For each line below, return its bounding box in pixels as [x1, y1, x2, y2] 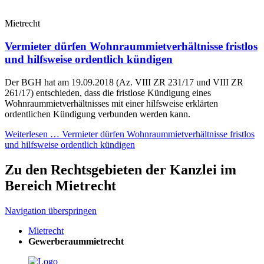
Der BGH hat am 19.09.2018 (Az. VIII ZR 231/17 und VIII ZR [5, 77, 243, 87]
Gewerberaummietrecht [28, 236, 124, 246]
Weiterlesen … [5, 128, 60, 139]
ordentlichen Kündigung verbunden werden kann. [5, 108, 190, 119]
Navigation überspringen [5, 205, 97, 216]
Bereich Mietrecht [5, 177, 116, 193]
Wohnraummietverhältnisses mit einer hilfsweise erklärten [5, 98, 218, 108]
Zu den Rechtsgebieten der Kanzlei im [5, 161, 236, 177]
